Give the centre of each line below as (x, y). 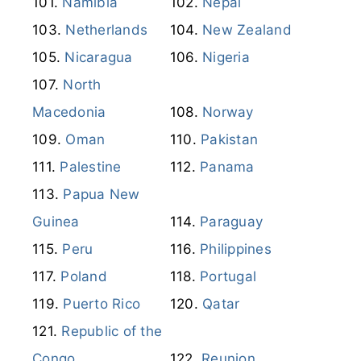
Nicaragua (99, 57)
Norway (228, 112)
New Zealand (247, 29)
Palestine (91, 166)
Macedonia (69, 112)
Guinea (56, 221)
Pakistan (230, 139)
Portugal (228, 276)
